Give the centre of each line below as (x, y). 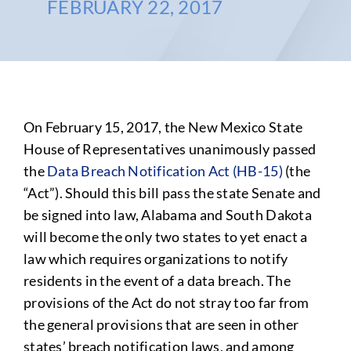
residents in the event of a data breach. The (157, 280)
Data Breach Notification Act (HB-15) (165, 171)
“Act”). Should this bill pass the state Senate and (172, 193)
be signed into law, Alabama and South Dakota (167, 215)
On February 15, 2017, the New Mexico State (163, 127)
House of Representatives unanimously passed (170, 149)
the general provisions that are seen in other (161, 324)
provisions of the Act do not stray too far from (166, 302)
